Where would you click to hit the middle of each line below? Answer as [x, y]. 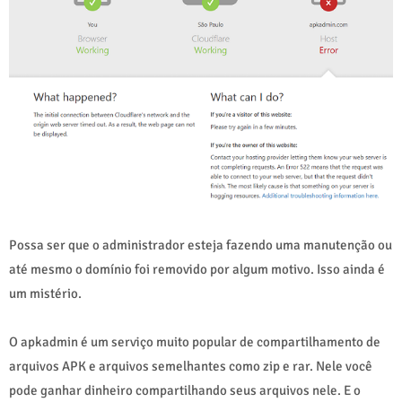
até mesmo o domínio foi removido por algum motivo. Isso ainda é [197, 269]
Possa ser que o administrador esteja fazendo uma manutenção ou [201, 245]
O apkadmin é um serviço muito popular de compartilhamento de [195, 341]
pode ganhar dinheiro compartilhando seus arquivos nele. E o [185, 390]
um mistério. [45, 293]
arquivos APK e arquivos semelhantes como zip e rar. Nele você [191, 366]
